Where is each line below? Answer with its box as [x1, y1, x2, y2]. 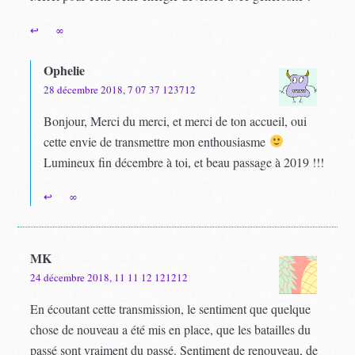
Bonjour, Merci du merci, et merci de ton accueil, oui [44, 112, 307, 129]
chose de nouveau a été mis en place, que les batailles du [30, 320, 311, 338]
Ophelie [44, 60, 86, 79]
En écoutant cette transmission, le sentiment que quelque [30, 300, 311, 317]
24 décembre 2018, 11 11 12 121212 [30, 269, 189, 284]
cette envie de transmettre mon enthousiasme [44, 132, 269, 150]
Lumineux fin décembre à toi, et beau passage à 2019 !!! [44, 153, 325, 170]
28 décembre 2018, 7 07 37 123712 [44, 82, 197, 97]
